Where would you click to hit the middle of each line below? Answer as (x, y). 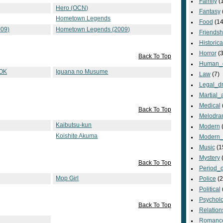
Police (207, 179)
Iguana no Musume (82, 72)
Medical (210, 106)
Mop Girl (67, 178)
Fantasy (210, 11)
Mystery (209, 158)
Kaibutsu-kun (74, 125)
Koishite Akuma (77, 136)
